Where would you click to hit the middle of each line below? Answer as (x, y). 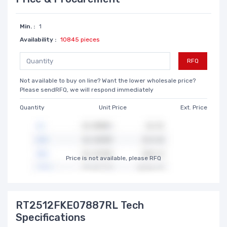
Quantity (32, 107)
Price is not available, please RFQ (113, 158)
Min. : (27, 26)
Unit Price (112, 107)
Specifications (51, 217)
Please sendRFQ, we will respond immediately (87, 89)
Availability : (38, 39)
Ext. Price (194, 107)
